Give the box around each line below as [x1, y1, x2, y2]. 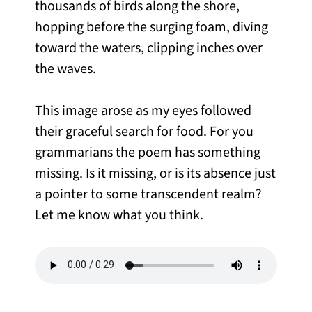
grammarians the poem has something [35, 142, 260, 162]
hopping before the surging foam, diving [35, 17, 268, 37]
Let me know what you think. [35, 205, 203, 225]
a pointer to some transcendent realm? [35, 184, 262, 204]
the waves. [35, 58, 96, 79]
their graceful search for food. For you [35, 121, 253, 141]
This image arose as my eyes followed [35, 100, 251, 120]
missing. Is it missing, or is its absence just [35, 163, 276, 183]
